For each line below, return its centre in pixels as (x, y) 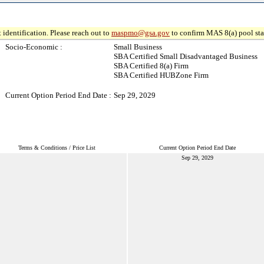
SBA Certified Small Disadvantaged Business (186, 56)
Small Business (138, 47)
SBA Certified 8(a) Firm (151, 66)
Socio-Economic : (34, 47)
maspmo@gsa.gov (141, 33)
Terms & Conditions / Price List (57, 148)
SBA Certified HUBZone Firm (161, 75)
